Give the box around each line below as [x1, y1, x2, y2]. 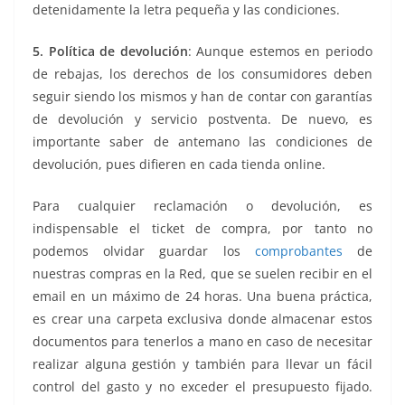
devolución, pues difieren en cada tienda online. [33, 155, 325, 173]
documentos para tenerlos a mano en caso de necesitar [33, 332, 372, 350]
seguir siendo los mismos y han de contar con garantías [33, 87, 372, 105]
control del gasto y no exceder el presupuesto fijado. [33, 377, 372, 395]
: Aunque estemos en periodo [187, 42, 373, 60]
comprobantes [254, 241, 343, 259]
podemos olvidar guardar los [33, 241, 255, 259]
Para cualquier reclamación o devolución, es [33, 196, 372, 214]
